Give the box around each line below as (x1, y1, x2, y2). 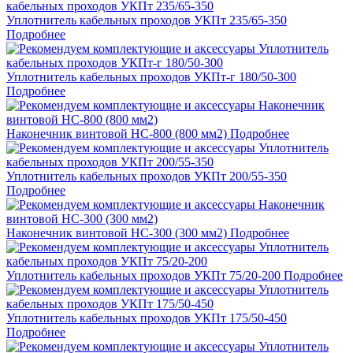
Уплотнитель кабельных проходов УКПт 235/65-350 (6, 13, 287, 28)
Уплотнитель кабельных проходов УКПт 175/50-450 (6, 311, 287, 325)
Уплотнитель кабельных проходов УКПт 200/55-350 (6, 169, 287, 184)
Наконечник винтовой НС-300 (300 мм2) (6, 226, 227, 240)
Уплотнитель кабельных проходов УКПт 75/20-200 (6, 269, 281, 283)
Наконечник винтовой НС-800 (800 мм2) (6, 127, 227, 141)
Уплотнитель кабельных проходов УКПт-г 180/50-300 (6, 70, 296, 84)
